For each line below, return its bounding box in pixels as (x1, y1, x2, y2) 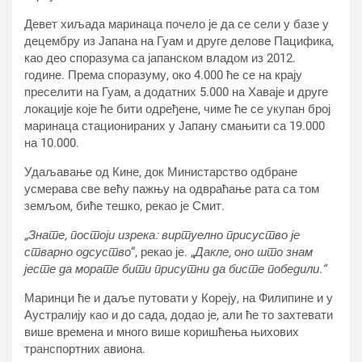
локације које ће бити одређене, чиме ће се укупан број (24, 102, 330, 116)
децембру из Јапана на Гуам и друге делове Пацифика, (24, 34, 334, 48)
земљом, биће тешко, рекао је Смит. (24, 199, 225, 213)
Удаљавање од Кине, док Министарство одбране (24, 165, 297, 179)
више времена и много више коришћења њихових (24, 325, 299, 339)
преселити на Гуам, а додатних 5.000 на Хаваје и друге (24, 85, 328, 99)
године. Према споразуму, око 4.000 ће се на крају (24, 68, 302, 82)
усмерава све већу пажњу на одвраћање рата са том (24, 182, 319, 196)
